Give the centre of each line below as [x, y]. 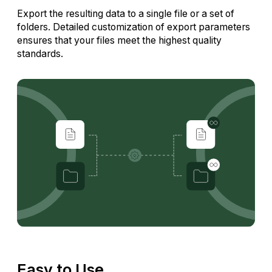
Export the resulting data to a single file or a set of [126, 14]
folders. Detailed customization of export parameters [134, 27]
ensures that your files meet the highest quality [119, 41]
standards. [40, 54]
